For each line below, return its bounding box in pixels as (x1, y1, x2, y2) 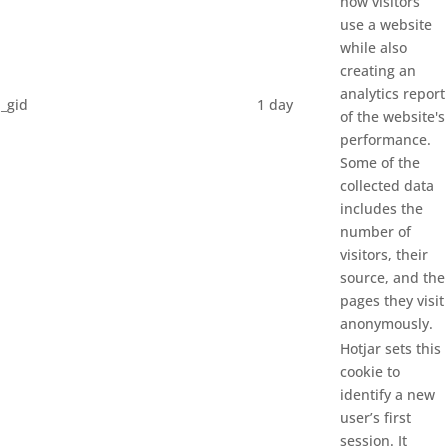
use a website (340, 15, 432, 35)
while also (340, 38, 407, 58)
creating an (340, 61, 416, 81)
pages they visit (340, 291, 444, 311)
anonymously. (340, 314, 433, 334)
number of (340, 222, 411, 242)
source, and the (340, 268, 445, 288)
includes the (340, 199, 423, 219)
